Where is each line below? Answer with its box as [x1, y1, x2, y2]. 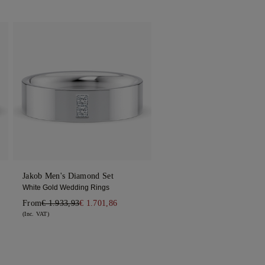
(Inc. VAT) [22, 211, 49, 218]
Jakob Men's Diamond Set [22, 172, 114, 181]
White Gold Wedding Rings [22, 183, 109, 192]
